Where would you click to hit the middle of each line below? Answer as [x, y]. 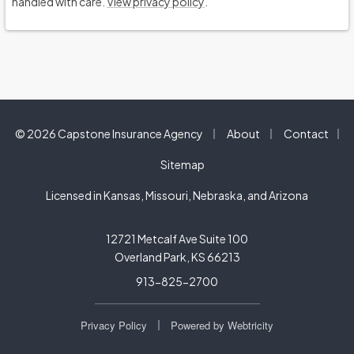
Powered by [199, 325]
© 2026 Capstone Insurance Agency [109, 134]
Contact [306, 134]
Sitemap [183, 164]
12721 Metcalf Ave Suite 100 [177, 239]
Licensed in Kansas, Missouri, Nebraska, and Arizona [177, 195]
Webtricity [250, 325]
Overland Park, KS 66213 [177, 257]
